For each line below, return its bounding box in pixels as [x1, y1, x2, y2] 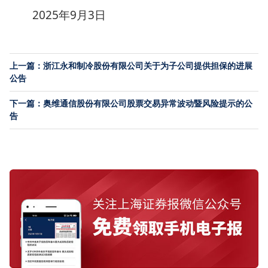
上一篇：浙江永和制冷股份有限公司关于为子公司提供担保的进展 [10, 61, 252, 71]
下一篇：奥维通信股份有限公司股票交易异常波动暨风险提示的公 [10, 99, 252, 108]
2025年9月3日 [32, 7, 106, 23]
